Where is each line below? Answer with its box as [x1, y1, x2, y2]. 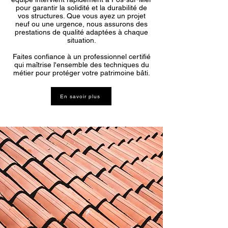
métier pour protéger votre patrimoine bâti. [13, 69, 150, 77]
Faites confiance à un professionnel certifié [12, 52, 151, 61]
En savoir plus [60, 93, 100, 100]
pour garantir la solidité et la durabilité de [16, 4, 147, 12]
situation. [67, 36, 96, 44]
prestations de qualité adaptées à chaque [15, 28, 148, 36]
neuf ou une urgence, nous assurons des [15, 20, 148, 28]
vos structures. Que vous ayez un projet [17, 12, 146, 20]
